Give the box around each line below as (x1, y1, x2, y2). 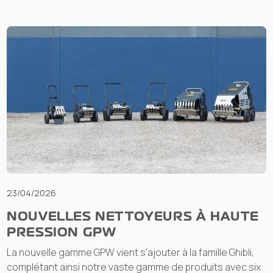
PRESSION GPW (7, 224, 116, 240)
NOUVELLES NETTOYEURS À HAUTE (7, 208, 260, 224)
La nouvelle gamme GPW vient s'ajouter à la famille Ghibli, (7, 245, 255, 259)
